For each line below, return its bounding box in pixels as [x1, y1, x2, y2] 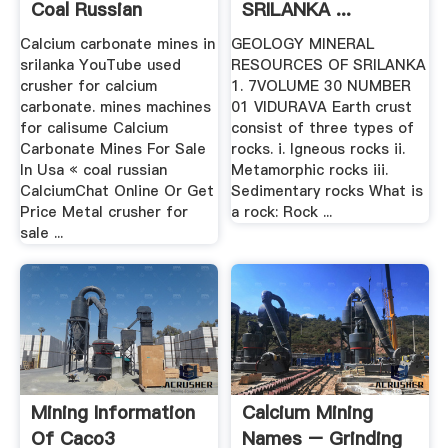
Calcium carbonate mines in [19, 34, 215, 55]
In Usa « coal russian [19, 160, 167, 181]
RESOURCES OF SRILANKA [231, 55, 427, 76]
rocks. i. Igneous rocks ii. [231, 139, 406, 160]
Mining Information [30, 399, 195, 425]
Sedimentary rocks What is [231, 181, 424, 202]
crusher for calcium [19, 76, 157, 97]
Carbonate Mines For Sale [19, 139, 206, 160]
